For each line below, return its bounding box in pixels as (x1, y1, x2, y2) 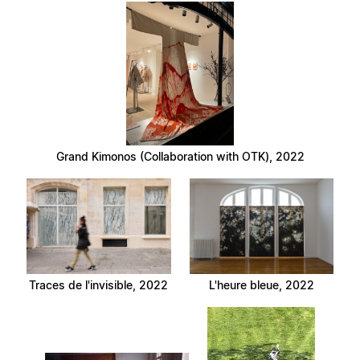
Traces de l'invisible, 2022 (29, 278, 169, 292)
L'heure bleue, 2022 (208, 278, 314, 292)
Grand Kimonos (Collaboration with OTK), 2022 (55, 149, 305, 164)
